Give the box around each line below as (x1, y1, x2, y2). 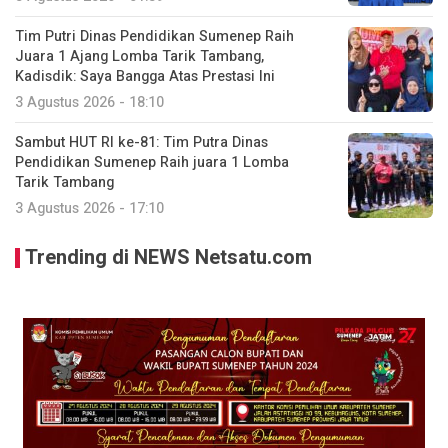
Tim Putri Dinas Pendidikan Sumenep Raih (15, 25, 294, 47)
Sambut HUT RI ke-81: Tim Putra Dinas (15, 131, 268, 153)
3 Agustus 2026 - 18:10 (15, 91, 164, 113)
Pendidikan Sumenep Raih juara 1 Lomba (15, 151, 289, 173)
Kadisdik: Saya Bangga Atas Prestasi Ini (15, 65, 275, 87)
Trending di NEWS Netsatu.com (25, 242, 312, 272)
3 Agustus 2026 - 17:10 (15, 197, 164, 219)
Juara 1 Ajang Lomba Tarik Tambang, (15, 45, 264, 67)
